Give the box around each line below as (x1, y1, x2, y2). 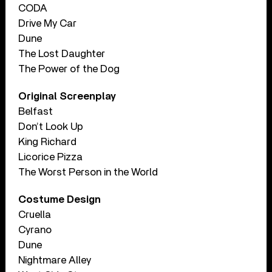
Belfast (18, 106, 53, 117)
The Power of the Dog (18, 63, 120, 74)
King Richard (18, 136, 77, 147)
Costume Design (18, 194, 101, 205)
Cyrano (18, 224, 52, 235)
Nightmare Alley (18, 254, 92, 265)
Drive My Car (18, 18, 77, 29)
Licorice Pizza (18, 151, 83, 162)
